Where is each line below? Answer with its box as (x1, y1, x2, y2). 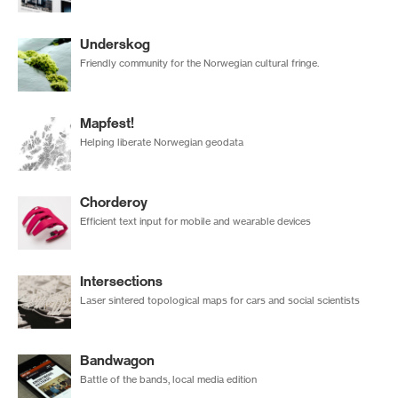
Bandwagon (80, 351, 155, 369)
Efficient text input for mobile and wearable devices (80, 214, 311, 227)
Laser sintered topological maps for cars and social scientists (80, 293, 360, 306)
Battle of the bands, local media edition (80, 372, 257, 386)
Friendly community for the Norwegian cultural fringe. (80, 56, 319, 69)
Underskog (80, 35, 150, 52)
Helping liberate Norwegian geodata (80, 135, 243, 148)
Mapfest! (80, 114, 134, 131)
